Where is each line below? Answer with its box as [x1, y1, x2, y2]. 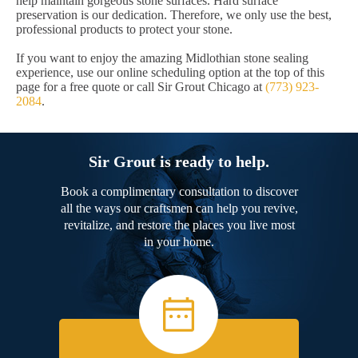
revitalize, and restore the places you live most [63, 218, 295, 233]
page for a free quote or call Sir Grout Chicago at [16, 80, 265, 94]
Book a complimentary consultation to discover [60, 185, 298, 199]
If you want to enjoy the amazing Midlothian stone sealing [16, 51, 308, 66]
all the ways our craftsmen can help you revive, [60, 201, 298, 216]
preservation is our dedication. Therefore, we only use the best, [16, 8, 332, 22]
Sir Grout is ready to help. [89, 153, 269, 171]
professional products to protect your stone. [16, 22, 233, 37]
